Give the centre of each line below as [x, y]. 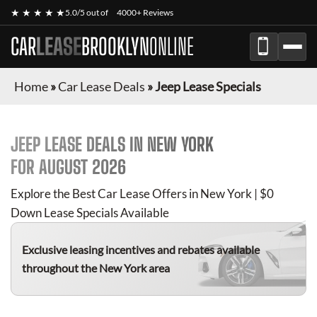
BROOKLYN [115, 47]
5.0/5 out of [87, 12]
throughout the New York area [96, 268]
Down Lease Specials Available [90, 213]
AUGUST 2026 [82, 167]
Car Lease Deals [102, 86]
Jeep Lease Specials [208, 86]
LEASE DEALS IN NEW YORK [127, 144]
